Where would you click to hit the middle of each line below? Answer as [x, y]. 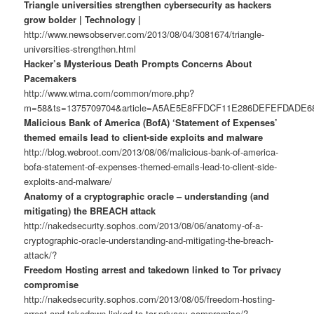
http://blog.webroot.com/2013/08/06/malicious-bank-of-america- [151, 152]
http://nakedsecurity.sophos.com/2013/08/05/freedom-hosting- [150, 299]
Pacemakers [50, 78]
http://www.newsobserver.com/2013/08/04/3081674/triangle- [144, 34]
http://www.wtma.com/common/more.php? [109, 93]
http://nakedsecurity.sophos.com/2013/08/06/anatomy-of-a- [144, 226]
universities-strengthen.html [80, 49]
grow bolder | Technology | [83, 20]
